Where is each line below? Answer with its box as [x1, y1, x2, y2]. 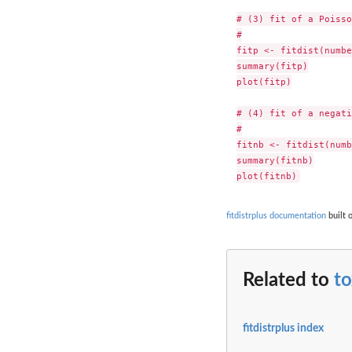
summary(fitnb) [236, 154, 313, 166]
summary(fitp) [236, 60, 308, 71]
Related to [243, 270, 334, 290]
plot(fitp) [236, 75, 291, 87]
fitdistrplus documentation [226, 211, 326, 221]
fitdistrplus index [243, 323, 324, 335]
